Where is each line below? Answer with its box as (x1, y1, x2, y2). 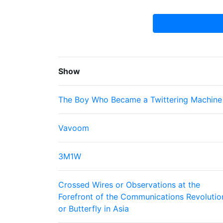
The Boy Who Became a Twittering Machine (58, 95, 222, 105)
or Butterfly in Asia (58, 204, 129, 214)
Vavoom (58, 123, 89, 133)
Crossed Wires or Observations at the (58, 180, 200, 190)
